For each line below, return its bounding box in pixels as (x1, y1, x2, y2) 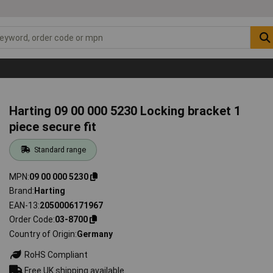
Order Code (9, 214, 54, 225)
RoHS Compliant (23, 249, 88, 260)
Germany (77, 229, 113, 239)
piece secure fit (9, 119, 97, 134)
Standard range (34, 144, 86, 154)
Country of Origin (9, 229, 76, 239)
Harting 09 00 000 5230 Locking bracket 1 (9, 103, 241, 118)
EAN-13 (9, 200, 38, 210)
